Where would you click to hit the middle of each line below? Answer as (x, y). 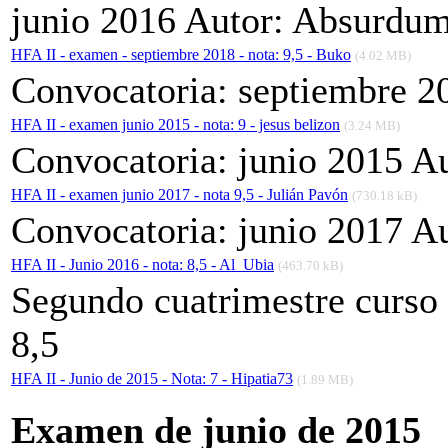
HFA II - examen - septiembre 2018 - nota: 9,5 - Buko (181, 55)
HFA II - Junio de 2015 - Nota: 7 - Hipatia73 (152, 379)
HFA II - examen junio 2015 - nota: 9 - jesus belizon (175, 125)
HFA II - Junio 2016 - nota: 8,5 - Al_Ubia (142, 265)
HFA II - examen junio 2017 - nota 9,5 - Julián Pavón (179, 195)
